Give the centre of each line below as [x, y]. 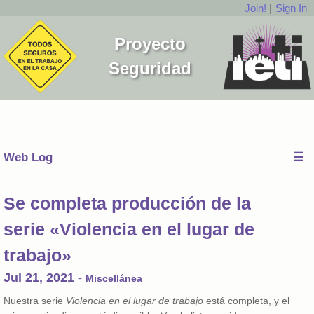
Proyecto [150, 44]
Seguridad [150, 68]
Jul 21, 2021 [39, 278]
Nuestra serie [35, 301]
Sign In [291, 8]
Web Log [28, 157]
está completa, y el [246, 301]
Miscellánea [114, 278]
